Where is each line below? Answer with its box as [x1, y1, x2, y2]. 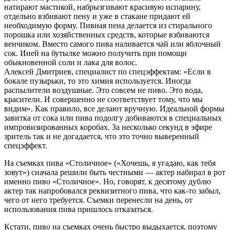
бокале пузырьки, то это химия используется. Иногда [4, 76, 191, 86]
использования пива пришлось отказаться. [4, 205, 153, 214]
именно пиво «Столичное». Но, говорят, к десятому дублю [4, 177, 211, 186]
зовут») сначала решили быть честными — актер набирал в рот [4, 168, 225, 177]
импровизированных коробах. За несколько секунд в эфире [4, 123, 212, 132]
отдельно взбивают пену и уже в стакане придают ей [4, 12, 190, 21]
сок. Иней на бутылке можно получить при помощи [4, 49, 187, 58]
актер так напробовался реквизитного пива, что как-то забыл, [4, 186, 221, 196]
